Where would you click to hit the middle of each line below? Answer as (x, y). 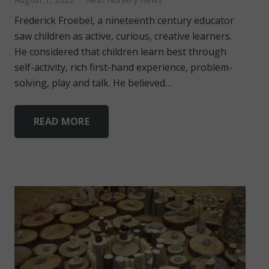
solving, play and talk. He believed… (93, 83)
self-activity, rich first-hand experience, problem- (123, 68)
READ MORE (62, 121)
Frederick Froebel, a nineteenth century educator (124, 21)
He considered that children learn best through (120, 52)
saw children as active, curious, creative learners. (123, 36)
